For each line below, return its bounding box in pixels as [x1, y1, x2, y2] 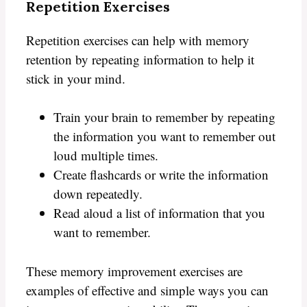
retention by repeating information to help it [26, 50, 254, 68]
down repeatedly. [53, 185, 143, 203]
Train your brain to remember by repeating [53, 108, 275, 126]
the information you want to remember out [53, 127, 275, 145]
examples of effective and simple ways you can [26, 281, 269, 299]
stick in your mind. [26, 69, 125, 87]
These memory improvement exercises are [26, 262, 243, 280]
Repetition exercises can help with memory [26, 31, 249, 49]
